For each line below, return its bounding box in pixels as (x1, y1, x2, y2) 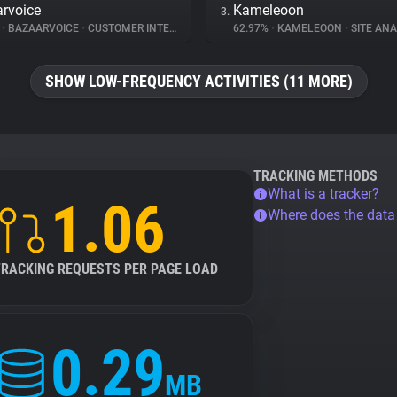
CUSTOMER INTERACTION (85, 22, 169, 35)
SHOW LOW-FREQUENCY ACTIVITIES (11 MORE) (44, 72, 353, 90)
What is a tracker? (268, 185, 379, 202)
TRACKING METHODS (253, 167, 378, 184)
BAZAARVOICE (5, 22, 82, 35)
